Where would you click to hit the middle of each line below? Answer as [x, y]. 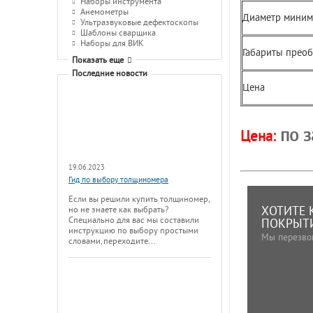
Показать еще [98, 60]
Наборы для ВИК [112, 44]
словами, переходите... [112, 241]
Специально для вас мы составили [134, 220]
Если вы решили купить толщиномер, [139, 199]
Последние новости [110, 74]
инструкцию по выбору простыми [133, 231]
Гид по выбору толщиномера [118, 180]
